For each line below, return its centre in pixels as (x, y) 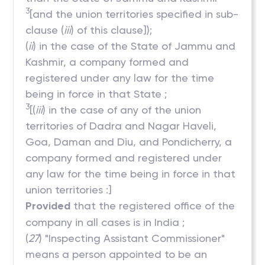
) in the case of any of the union (122, 110)
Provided (48, 206)
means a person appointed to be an (117, 254)
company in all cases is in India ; (105, 222)
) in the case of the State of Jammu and (135, 46)
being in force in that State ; (96, 94)
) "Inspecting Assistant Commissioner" (132, 238)
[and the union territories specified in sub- (134, 14)
